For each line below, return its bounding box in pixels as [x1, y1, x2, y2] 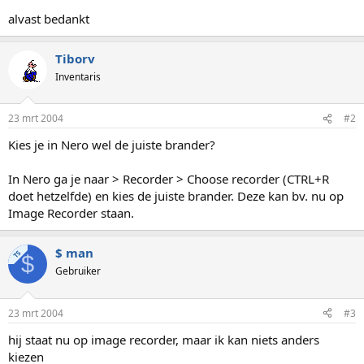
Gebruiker [55, 264, 101, 278]
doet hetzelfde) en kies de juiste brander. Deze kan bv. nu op [8, 188, 344, 204]
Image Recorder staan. [8, 205, 134, 221]
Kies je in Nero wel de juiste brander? [8, 136, 215, 153]
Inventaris [55, 69, 101, 84]
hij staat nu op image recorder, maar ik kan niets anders [8, 331, 319, 348]
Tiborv [55, 50, 95, 67]
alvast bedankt [8, 10, 89, 27]
